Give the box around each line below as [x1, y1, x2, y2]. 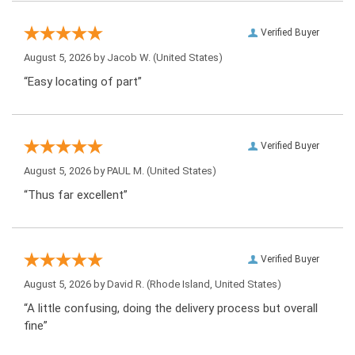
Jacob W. [107, 52, 151, 64]
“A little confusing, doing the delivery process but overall [24, 301, 318, 316]
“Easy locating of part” [24, 74, 142, 90]
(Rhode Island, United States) [144, 278, 281, 291]
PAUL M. [107, 165, 144, 177]
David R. [107, 278, 144, 291]
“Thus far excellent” [24, 188, 128, 203]
